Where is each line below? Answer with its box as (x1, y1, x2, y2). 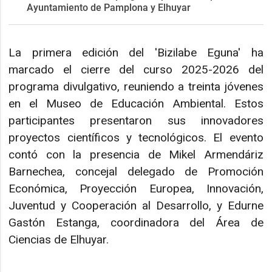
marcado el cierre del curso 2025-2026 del (8, 63, 263, 77)
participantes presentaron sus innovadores (8, 114, 263, 128)
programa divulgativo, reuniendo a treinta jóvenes (8, 80, 263, 94)
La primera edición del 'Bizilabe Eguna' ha (8, 46, 263, 60)
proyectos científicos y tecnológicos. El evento (8, 131, 263, 145)
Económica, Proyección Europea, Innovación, (8, 182, 263, 196)
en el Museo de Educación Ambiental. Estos (8, 97, 263, 111)
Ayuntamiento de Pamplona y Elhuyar (27, 2, 191, 14)
